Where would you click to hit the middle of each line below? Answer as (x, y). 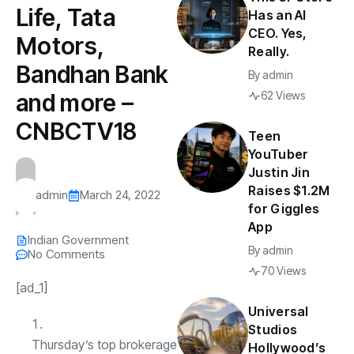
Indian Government (78, 240)
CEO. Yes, (278, 33)
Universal (279, 311)
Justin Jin (279, 172)
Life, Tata (66, 17)
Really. (269, 51)
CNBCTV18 (77, 131)
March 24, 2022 (120, 195)
